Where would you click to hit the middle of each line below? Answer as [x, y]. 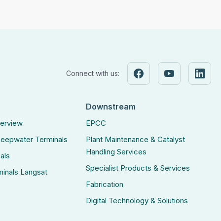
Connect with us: [93, 73]
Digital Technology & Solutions [137, 201]
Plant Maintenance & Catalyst [135, 139]
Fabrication [104, 184]
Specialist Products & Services [138, 168]
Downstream [110, 107]
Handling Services [116, 152]
